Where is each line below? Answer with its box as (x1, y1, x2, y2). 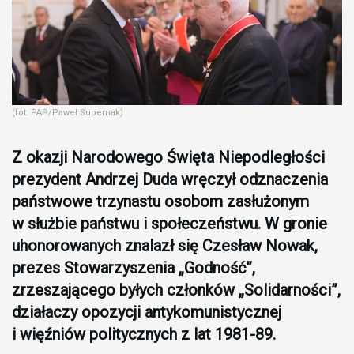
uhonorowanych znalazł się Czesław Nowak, (12, 236, 318, 256)
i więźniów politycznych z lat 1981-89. (12, 325, 276, 345)
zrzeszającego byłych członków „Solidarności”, (12, 281, 341, 300)
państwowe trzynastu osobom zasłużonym (12, 192, 309, 212)
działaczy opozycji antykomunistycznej (12, 303, 281, 322)
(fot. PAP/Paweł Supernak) (12, 107, 123, 119)
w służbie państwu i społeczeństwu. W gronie (12, 214, 327, 234)
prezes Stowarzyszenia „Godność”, (12, 258, 255, 278)
